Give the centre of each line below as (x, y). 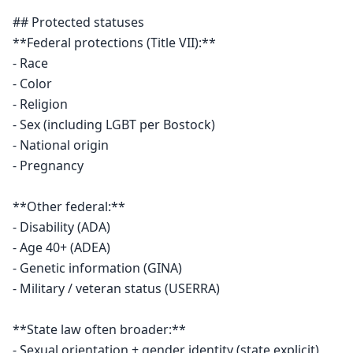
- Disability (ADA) (61, 227)
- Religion (40, 104)
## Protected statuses (78, 22)
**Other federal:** (69, 206)
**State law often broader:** (99, 329)
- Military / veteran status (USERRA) (116, 288)
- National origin (61, 145)
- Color (32, 84)
